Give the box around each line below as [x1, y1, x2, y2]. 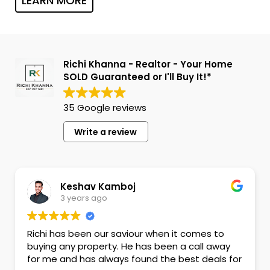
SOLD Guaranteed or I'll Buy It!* [63, 71, 212, 84]
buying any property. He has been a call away [27, 240, 231, 253]
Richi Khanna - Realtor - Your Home [63, 58, 233, 71]
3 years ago [60, 192, 108, 204]
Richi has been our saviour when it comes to [27, 227, 225, 240]
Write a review [74, 125, 137, 138]
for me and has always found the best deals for [27, 253, 242, 266]
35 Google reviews [63, 101, 146, 115]
